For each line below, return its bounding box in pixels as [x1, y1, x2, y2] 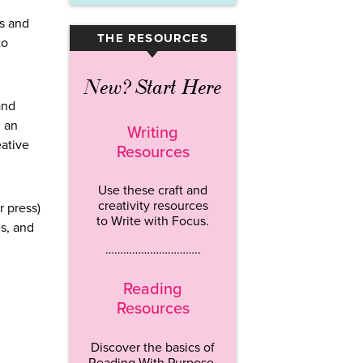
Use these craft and [98, 182, 207, 199]
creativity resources [97, 198, 208, 215]
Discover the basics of [91, 339, 215, 356]
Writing [127, 122, 178, 143]
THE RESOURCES [97, 31, 208, 46]
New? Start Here [83, 75, 222, 101]
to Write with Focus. [96, 213, 209, 230]
